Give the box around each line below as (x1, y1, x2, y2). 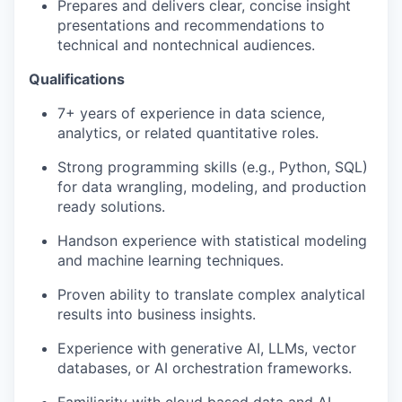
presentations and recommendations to (57, 16, 325, 35)
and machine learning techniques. (57, 251, 284, 270)
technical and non (57, 36, 178, 55)
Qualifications (29, 70, 125, 89)
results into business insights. (57, 305, 256, 324)
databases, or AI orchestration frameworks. (57, 359, 352, 378)
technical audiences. (178, 36, 315, 55)
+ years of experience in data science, (66, 104, 325, 123)
